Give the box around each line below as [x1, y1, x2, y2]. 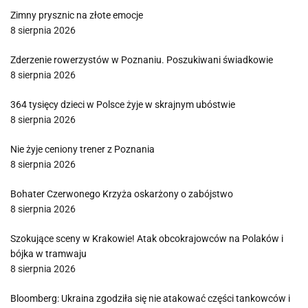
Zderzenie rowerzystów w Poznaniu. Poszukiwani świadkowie [10, 54, 273, 65]
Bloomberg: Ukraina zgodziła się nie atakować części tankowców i [10, 293, 290, 304]
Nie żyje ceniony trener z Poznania [10, 144, 155, 155]
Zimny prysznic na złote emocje [10, 10, 143, 21]
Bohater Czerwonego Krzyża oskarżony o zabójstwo [10, 188, 233, 199]
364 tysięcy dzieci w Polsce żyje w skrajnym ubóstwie [10, 99, 235, 110]
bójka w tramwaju [10, 248, 87, 259]
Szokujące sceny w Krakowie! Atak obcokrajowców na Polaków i [10, 233, 283, 244]
